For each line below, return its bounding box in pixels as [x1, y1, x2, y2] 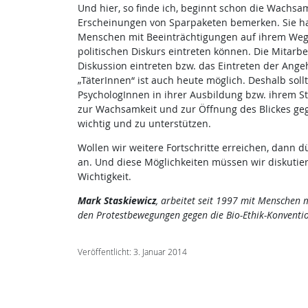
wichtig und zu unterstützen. [77, 117, 211, 130]
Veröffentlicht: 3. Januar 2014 [77, 246, 187, 258]
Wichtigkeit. [77, 170, 131, 183]
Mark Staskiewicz [77, 194, 156, 207]
